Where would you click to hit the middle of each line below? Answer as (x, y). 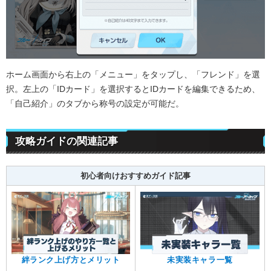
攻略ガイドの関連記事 (67, 141)
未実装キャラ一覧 (200, 260)
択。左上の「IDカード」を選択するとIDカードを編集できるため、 (133, 89)
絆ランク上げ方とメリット (71, 260)
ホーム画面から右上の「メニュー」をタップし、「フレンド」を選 (133, 74)
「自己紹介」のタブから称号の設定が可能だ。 (95, 103)
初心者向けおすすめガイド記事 (135, 175)
